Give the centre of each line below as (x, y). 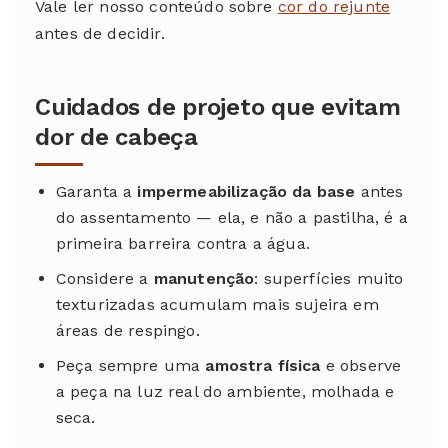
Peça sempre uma (130, 365)
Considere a (104, 278)
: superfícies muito (329, 278)
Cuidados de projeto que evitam (218, 107)
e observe (361, 365)
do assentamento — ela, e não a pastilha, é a (231, 218)
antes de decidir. (100, 33)
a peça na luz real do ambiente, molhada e (225, 391)
